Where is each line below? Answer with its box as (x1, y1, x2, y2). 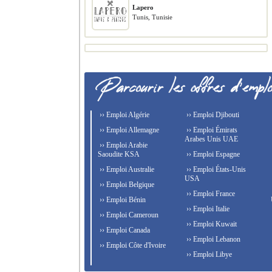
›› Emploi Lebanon (184, 235, 240, 243)
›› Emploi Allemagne (98, 126, 159, 134)
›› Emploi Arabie (98, 141, 148, 149)
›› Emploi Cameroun (98, 211, 158, 219)
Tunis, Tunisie (132, 13, 172, 21)
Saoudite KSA (98, 150, 140, 158)
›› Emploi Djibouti (184, 110, 239, 119)
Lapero (132, 4, 154, 11)
